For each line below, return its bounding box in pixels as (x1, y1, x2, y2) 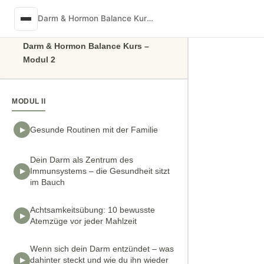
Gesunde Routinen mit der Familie (30, 124, 158, 134)
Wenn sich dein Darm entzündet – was (30, 244, 174, 253)
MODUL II (12, 97, 45, 105)
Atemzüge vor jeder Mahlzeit (30, 216, 137, 226)
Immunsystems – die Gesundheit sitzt (30, 166, 170, 176)
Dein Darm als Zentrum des (30, 155, 133, 164)
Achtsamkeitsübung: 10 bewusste (30, 205, 155, 214)
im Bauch (30, 177, 65, 187)
